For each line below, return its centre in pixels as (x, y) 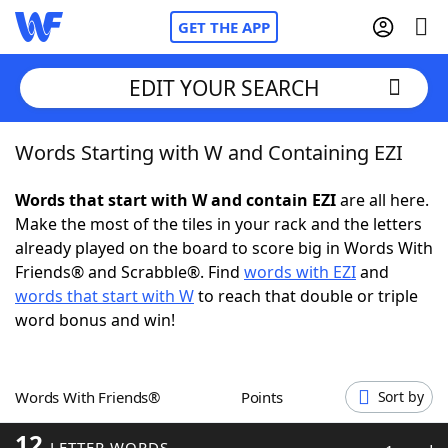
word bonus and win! (95, 320)
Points (266, 397)
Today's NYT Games (131, 370)
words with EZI (300, 272)
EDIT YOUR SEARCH (224, 87)
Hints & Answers (270, 370)
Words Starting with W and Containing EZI (209, 152)
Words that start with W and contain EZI (175, 200)
